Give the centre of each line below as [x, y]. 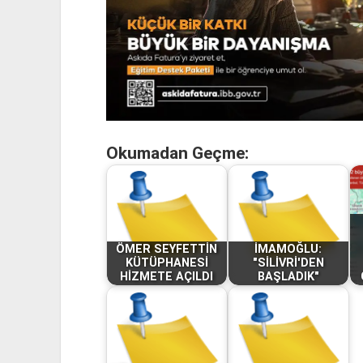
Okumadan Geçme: [177, 153]
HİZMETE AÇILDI [167, 277]
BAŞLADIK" [288, 277]
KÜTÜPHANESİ [167, 263]
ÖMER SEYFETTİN [167, 250]
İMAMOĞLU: [288, 250]
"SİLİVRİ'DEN [288, 263]
